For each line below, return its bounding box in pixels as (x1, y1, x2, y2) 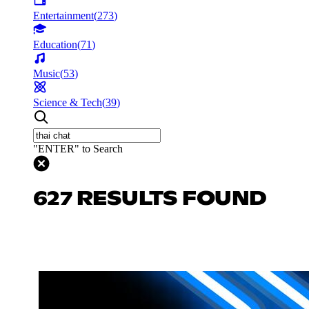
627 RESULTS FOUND (33, 189, 267, 209)
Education (33, 38, 77, 50)
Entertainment (33, 9, 94, 21)
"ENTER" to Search (33, 142, 123, 154)
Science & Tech (33, 96, 102, 108)
